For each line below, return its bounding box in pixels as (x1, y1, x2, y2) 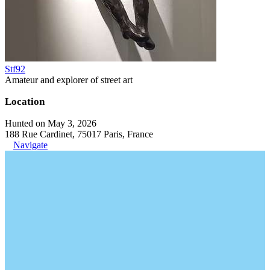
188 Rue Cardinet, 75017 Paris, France (5, 128, 153, 139)
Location (5, 95, 45, 107)
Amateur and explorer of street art (5, 74, 133, 85)
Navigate (13, 139, 48, 150)
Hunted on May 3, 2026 (5, 118, 96, 128)
